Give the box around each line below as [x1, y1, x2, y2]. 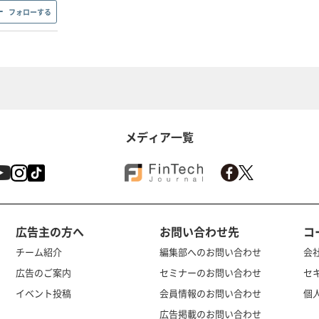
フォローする [9, 6, 51, 17]
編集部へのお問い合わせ [159, 244, 261, 258]
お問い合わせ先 [159, 222, 239, 240]
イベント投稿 [15, 286, 71, 300]
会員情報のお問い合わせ [159, 286, 261, 300]
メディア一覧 [125, 127, 194, 145]
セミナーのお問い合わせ [159, 265, 261, 279]
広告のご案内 [15, 265, 71, 279]
